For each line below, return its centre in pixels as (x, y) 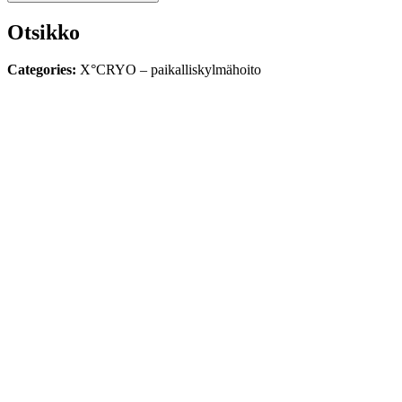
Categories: (44, 70)
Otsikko (44, 32)
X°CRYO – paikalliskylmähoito (170, 70)
